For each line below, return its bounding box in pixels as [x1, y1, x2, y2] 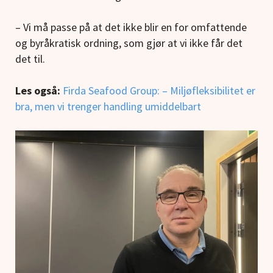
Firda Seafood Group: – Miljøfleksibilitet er [63, 83, 255, 97]
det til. [15, 51, 45, 66]
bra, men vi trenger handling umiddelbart [15, 99, 204, 113]
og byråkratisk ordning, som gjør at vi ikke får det [15, 35, 243, 50]
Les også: [15, 83, 60, 97]
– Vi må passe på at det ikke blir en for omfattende [15, 19, 247, 34]
